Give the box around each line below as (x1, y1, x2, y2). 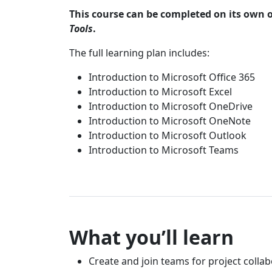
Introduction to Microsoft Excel (89, 84, 232, 98)
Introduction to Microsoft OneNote (89, 114, 251, 127)
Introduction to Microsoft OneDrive (89, 99, 253, 113)
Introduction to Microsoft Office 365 (89, 70, 255, 84)
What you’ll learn (69, 223, 234, 250)
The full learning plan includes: (69, 46, 209, 59)
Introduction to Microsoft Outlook (89, 128, 246, 142)
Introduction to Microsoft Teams (89, 143, 239, 157)
